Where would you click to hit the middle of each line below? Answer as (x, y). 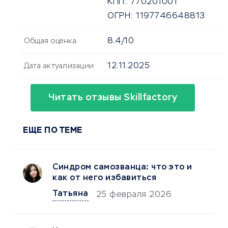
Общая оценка (50, 41)
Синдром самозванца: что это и (122, 168)
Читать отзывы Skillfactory (113, 98)
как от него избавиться (104, 178)
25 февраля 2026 (134, 195)
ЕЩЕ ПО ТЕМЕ (53, 131)
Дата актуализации (59, 66)
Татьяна (70, 194)
